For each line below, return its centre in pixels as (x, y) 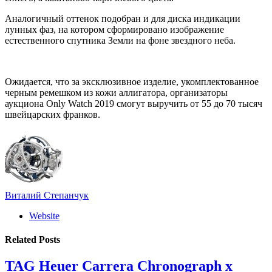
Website (44, 216)
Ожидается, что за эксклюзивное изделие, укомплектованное (132, 81)
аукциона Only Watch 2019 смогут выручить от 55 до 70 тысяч (134, 103)
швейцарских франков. (53, 114)
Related (22, 240)
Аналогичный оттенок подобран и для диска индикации (123, 18)
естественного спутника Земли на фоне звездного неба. (120, 40)
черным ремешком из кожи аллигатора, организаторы (116, 92)
